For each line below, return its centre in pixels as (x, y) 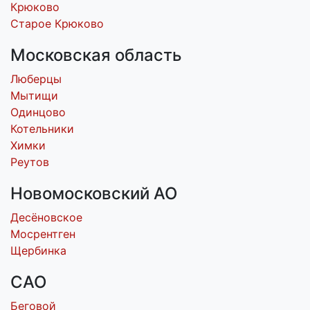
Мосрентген (43, 234)
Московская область (96, 55)
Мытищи (34, 95)
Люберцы (36, 79)
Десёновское (46, 217)
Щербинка (38, 250)
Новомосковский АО (94, 193)
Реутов (30, 162)
